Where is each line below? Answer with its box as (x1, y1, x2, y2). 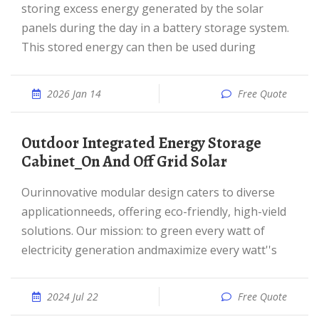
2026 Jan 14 (47, 87, 101, 100)
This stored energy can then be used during (21, 39, 256, 55)
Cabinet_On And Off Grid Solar (21, 151, 227, 172)
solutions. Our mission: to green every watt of (21, 223, 265, 239)
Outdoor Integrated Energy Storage (21, 132, 31, 154)
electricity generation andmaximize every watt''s (21, 242, 277, 258)
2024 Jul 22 (47, 290, 98, 303)
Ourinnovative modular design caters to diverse (21, 184, 30, 200)
